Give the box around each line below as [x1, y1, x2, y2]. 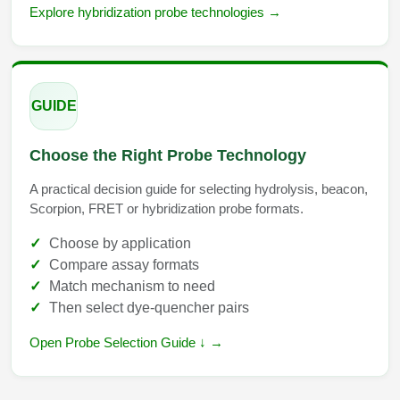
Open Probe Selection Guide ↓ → [29, 334, 223, 350]
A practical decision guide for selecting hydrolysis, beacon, [29, 180, 368, 196]
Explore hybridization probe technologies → [29, 4, 281, 20]
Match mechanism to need [49, 278, 215, 294]
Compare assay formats [49, 256, 199, 272]
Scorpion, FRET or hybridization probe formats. [29, 200, 304, 216]
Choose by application [49, 235, 191, 251]
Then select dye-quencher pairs [49, 299, 249, 315]
